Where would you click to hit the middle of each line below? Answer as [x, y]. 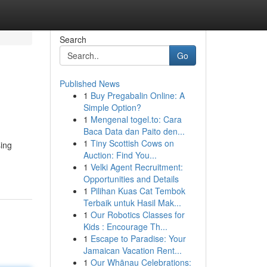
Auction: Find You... [120, 155]
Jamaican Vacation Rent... [132, 250]
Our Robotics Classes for [137, 215]
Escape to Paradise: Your [138, 238]
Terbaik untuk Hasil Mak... [132, 203]
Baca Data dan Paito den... [134, 131]
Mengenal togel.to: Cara [136, 119]
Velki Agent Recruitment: [136, 167]
